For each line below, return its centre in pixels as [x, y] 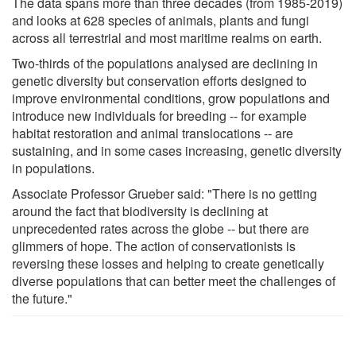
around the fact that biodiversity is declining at [140, 211]
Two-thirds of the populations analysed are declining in [165, 63]
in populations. [53, 168]
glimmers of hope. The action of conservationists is [154, 246]
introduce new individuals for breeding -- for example [159, 115]
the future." [42, 298]
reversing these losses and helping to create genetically [168, 263]
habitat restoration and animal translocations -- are [153, 133]
